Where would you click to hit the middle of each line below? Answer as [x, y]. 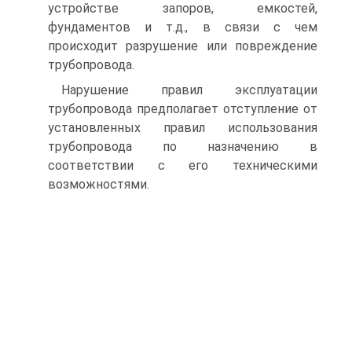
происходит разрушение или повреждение [183, 46]
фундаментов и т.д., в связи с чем [183, 27]
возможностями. [99, 184]
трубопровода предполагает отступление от [183, 109]
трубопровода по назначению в [183, 147]
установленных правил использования [183, 128]
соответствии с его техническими [183, 165]
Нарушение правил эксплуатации [189, 90]
